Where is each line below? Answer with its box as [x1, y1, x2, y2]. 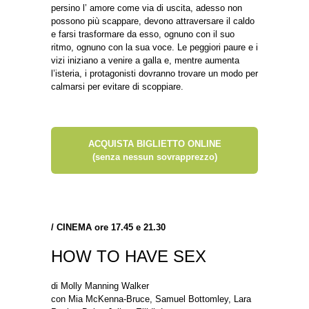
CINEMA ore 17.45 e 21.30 [57, 221, 166, 232]
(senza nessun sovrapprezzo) [92, 151, 217, 162]
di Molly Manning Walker [51, 280, 149, 291]
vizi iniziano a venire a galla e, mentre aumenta [51, 54, 239, 66]
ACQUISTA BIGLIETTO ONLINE [88, 138, 221, 149]
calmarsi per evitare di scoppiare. [51, 81, 183, 92]
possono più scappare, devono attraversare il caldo [51, 15, 255, 26]
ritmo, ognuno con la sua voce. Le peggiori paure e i [51, 41, 258, 52]
